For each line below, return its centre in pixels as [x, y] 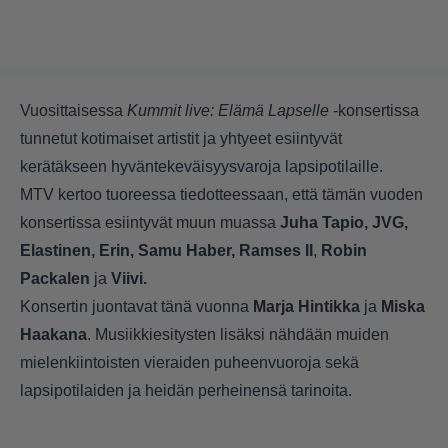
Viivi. [129, 279]
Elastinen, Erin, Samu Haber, [127, 251]
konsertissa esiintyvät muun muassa [150, 223]
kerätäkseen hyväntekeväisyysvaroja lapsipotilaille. [201, 167]
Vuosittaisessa [71, 111]
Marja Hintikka [306, 307]
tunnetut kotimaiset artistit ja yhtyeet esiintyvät [181, 139]
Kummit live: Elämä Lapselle [226, 111]
